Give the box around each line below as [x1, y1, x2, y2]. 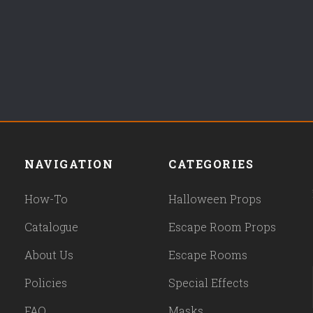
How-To [24, 191, 68, 207]
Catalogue [24, 219, 79, 235]
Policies [24, 275, 68, 291]
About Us [24, 247, 74, 263]
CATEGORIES [168, 156, 254, 171]
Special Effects [168, 275, 249, 291]
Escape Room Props [168, 219, 277, 235]
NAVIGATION [24, 156, 114, 171]
